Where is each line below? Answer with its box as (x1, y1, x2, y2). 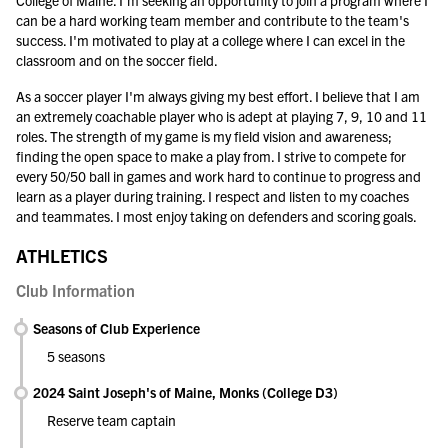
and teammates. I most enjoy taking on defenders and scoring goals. (16, 207, 417, 225)
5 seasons (47, 347, 105, 365)
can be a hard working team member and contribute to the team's (16, 11, 409, 29)
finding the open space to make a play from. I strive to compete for (16, 147, 406, 165)
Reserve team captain (47, 411, 176, 429)
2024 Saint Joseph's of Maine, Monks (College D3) (33, 383, 338, 401)
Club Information (16, 280, 135, 300)
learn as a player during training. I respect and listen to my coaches (16, 187, 409, 205)
